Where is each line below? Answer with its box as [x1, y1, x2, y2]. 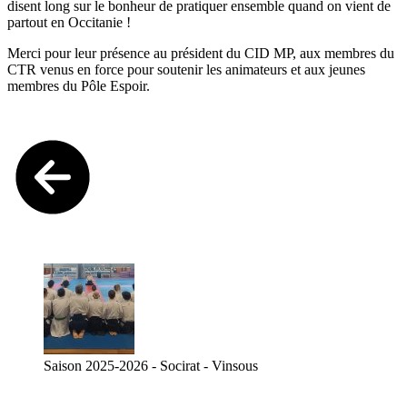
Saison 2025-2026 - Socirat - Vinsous [44, 358, 258, 374]
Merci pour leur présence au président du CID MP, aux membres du [7, 45, 394, 62]
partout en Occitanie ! [7, 15, 131, 31]
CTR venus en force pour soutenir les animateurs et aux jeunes [7, 62, 365, 78]
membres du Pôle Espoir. [7, 78, 150, 94]
